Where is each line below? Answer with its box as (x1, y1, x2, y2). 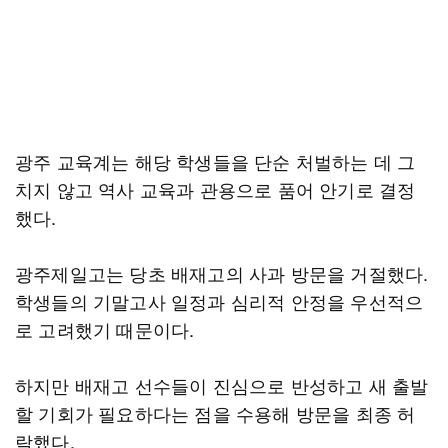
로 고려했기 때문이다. (15, 316, 195, 342)
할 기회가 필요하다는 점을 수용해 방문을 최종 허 (15, 400, 416, 426)
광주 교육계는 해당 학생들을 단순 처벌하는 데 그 (15, 148, 416, 174)
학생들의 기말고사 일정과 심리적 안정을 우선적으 (15, 288, 424, 314)
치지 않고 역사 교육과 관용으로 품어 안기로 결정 (15, 176, 416, 202)
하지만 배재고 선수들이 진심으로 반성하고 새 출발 (15, 372, 429, 398)
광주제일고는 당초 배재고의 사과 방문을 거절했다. (15, 260, 429, 286)
